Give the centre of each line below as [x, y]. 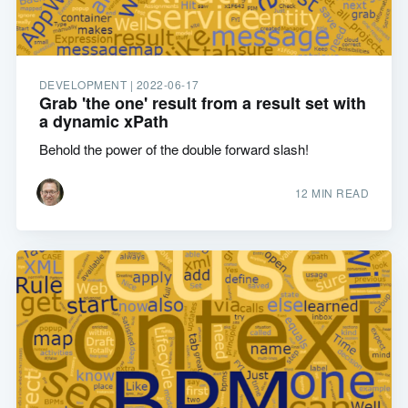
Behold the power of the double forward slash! [173, 149]
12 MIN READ [332, 193]
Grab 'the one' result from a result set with [202, 103]
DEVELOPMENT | [87, 85]
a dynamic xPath [103, 122]
